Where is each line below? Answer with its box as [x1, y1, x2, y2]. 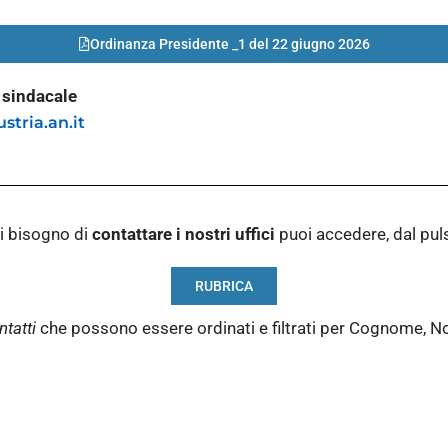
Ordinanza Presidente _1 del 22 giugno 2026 [89, 36, 370, 53]
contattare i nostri [92, 224, 231, 245]
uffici [235, 224, 275, 245]
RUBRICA [195, 277, 253, 294]
